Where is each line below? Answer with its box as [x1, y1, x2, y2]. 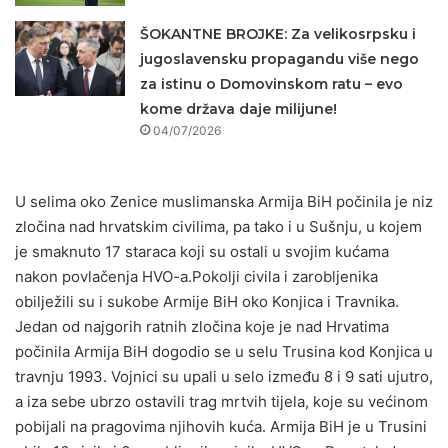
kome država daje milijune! [140, 99, 338, 118]
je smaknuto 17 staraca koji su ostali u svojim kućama [15, 241, 389, 261]
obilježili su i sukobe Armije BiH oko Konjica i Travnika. [15, 291, 399, 311]
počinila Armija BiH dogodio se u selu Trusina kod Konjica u [15, 341, 433, 361]
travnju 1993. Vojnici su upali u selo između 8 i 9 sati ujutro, [15, 366, 433, 386]
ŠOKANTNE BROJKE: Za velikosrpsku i [140, 24, 417, 43]
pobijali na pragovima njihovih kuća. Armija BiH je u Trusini [15, 416, 427, 436]
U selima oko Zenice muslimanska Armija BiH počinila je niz [15, 191, 433, 211]
